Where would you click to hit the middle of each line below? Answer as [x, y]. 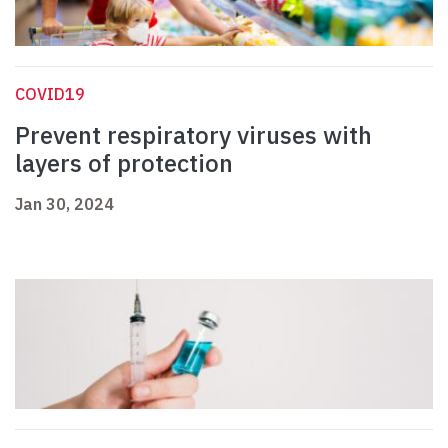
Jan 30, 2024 [64, 204]
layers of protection [124, 163]
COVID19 [50, 94]
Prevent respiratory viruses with [193, 135]
